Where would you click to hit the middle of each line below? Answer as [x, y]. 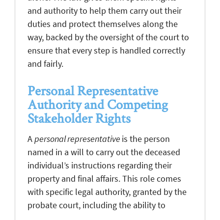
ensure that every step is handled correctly [106, 50]
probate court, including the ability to [96, 205]
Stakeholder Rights [79, 118]
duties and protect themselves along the [103, 24]
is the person [146, 138]
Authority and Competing [98, 104]
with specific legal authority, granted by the [107, 192]
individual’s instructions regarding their [100, 165]
